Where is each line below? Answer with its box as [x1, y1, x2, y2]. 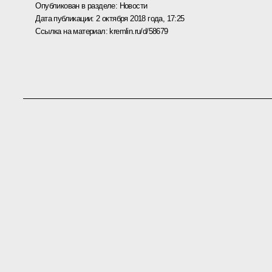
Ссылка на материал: [35, 26, 110, 36]
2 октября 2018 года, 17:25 [96, 13, 185, 23]
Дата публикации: [35, 13, 97, 23]
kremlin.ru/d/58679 [109, 26, 168, 36]
